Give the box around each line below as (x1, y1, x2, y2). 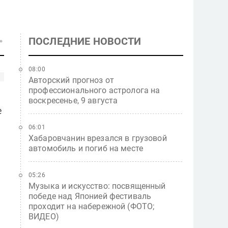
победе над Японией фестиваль (28, 191, 152, 201)
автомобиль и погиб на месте (28, 144, 144, 153)
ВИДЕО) (28, 212, 59, 221)
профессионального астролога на (28, 85, 160, 95)
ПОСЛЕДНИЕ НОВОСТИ (28, 35, 141, 47)
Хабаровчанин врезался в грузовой (28, 133, 167, 143)
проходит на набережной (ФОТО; (28, 202, 155, 211)
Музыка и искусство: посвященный (28, 181, 166, 191)
